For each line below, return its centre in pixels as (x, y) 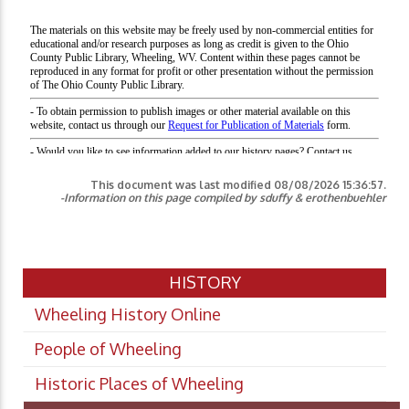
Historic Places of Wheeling (139, 384)
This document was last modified (182, 185)
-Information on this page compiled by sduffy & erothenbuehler (223, 198)
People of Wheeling (108, 349)
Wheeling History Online (128, 315)
